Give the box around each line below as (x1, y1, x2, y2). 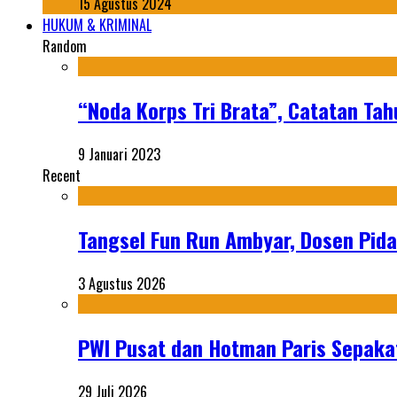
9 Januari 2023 (78, 143, 160, 165)
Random (43, 35, 87, 58)
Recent (43, 164, 81, 186)
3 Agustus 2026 (78, 272, 166, 294)
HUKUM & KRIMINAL (43, 14, 152, 36)
